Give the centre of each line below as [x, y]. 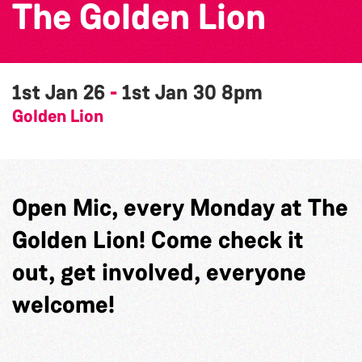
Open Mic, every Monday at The [180, 207]
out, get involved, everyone [159, 272]
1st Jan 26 [61, 92]
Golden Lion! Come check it [158, 240]
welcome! [63, 304]
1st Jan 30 [172, 92]
